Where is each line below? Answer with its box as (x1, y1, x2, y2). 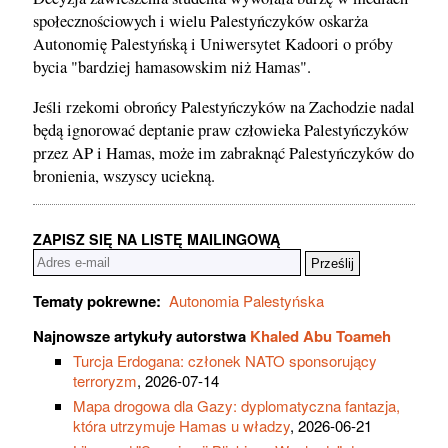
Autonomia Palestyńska (169, 290, 324, 312)
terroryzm (73, 370, 137, 392)
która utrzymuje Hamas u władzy (73, 415, 290, 437)
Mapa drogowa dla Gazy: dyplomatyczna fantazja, (73, 395, 400, 417)
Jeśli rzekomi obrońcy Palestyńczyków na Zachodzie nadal (33, 95, 415, 118)
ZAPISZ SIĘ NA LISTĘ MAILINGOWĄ (33, 229, 280, 250)
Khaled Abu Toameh (250, 325, 391, 348)
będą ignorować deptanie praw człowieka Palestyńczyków (33, 118, 409, 141)
